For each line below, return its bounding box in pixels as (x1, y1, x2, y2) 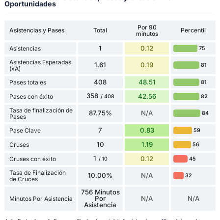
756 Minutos (81, 188, 120, 196)
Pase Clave (9, 126, 41, 134)
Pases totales (9, 78, 46, 86)
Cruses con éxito (9, 155, 56, 163)
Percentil (181, 27, 206, 34)
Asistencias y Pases (9, 27, 64, 34)
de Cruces (9, 175, 38, 183)
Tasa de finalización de (9, 106, 73, 114)
